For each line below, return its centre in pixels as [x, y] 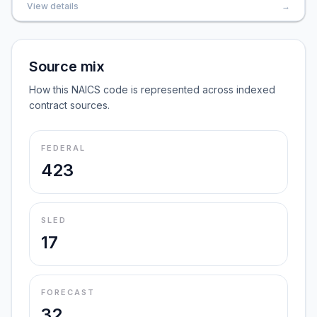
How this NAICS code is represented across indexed [152, 90]
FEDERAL [63, 148]
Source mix [67, 67]
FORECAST [68, 292]
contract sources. [69, 105]
